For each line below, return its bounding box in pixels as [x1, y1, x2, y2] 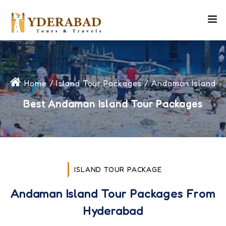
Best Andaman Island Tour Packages [23, 98, 203, 110]
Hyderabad [82, 204, 144, 217]
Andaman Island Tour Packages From [11, 187, 215, 200]
